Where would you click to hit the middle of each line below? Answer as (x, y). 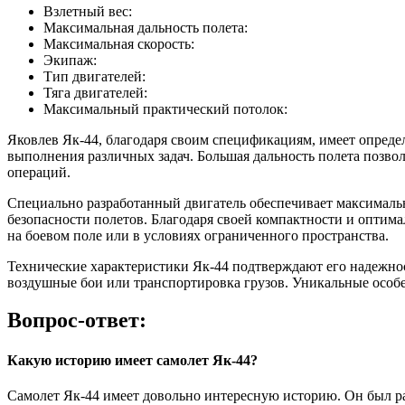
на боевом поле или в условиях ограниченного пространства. (198, 235)
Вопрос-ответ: (77, 320)
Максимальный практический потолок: (165, 108)
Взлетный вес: (88, 11)
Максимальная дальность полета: (146, 27)
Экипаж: (70, 60)
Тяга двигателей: (95, 92)
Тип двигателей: (94, 76)
